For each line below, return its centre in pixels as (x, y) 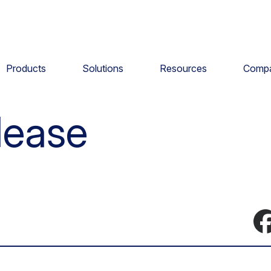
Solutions (103, 68)
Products (26, 68)
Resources (183, 68)
